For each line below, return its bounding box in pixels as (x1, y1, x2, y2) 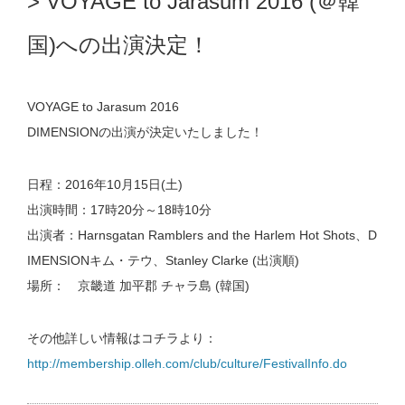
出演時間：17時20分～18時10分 (27, 202, 212, 217)
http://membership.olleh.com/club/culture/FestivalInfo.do (27, 356, 347, 371)
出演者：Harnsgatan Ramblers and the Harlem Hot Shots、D (27, 228, 377, 242)
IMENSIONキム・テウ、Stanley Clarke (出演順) (27, 253, 299, 268)
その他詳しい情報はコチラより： (27, 331, 217, 345)
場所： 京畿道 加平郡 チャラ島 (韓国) (27, 278, 250, 293)
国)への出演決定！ (27, 33, 210, 57)
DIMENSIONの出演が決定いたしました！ (27, 125, 263, 139)
